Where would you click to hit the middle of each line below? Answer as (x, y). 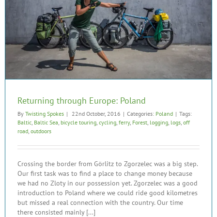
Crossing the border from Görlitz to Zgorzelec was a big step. (108, 163)
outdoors (41, 131)
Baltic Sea (46, 122)
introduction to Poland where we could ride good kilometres (108, 193)
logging (159, 122)
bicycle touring (78, 122)
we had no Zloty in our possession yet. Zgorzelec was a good (108, 183)
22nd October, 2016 (95, 113)
